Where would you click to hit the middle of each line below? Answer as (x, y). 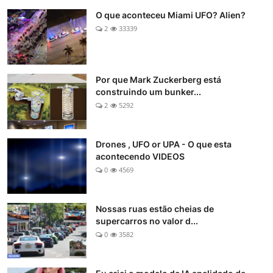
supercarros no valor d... (147, 221)
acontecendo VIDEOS (140, 157)
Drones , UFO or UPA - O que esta (164, 144)
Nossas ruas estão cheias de (155, 209)
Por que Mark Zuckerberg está (158, 80)
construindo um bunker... (148, 92)
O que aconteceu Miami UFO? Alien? (171, 15)
